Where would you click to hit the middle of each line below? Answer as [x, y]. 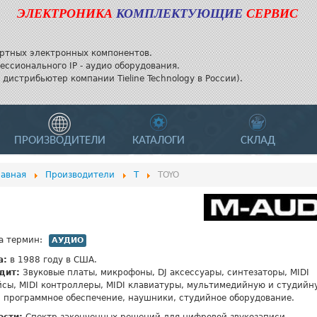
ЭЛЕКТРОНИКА [65, 13]
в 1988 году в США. [52, 260]
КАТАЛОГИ [158, 140]
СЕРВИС [272, 13]
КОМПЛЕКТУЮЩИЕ [179, 13]
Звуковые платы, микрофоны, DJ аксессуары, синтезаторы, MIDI [165, 272]
